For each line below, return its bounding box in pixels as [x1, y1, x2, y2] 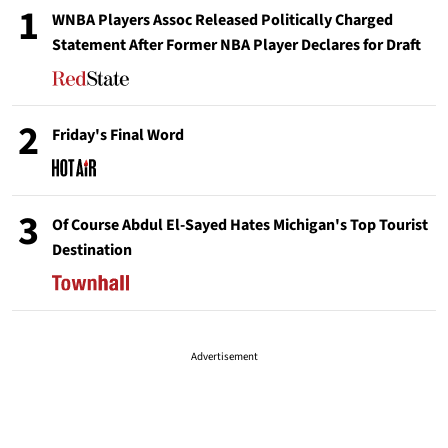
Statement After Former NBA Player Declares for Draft [52, 34, 421, 56]
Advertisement [190, 349, 258, 364]
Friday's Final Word [52, 124, 184, 146]
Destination [52, 239, 132, 261]
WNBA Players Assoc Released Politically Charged [52, 9, 393, 31]
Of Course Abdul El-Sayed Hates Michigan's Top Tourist [52, 214, 428, 236]
